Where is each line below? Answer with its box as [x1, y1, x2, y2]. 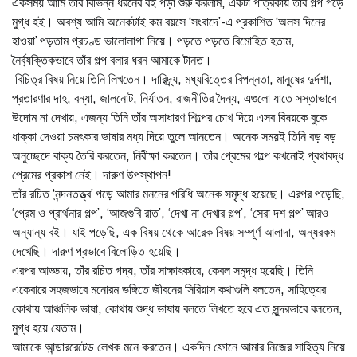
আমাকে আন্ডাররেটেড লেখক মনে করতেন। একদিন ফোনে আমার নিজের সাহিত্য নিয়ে [12, 340, 345, 354]
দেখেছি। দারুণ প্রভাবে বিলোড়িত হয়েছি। [12, 245, 181, 258]
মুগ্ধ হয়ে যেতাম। [12, 321, 84, 335]
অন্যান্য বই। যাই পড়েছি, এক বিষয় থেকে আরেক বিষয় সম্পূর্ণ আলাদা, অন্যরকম [12, 226, 335, 239]
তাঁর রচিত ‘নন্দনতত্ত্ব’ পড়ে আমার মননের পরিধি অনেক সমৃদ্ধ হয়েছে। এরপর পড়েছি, [12, 187, 345, 201]
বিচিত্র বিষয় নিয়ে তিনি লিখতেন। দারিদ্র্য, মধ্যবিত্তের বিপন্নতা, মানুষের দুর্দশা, [12, 73, 332, 86]
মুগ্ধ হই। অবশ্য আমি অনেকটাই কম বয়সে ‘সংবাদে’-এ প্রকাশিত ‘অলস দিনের [12, 15, 325, 29]
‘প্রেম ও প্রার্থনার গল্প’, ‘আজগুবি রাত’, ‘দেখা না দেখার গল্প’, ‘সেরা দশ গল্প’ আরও [12, 206, 328, 220]
